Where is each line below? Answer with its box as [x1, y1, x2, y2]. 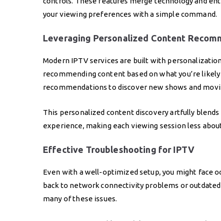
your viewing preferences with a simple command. [43, 9, 218, 18]
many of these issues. [43, 194, 117, 203]
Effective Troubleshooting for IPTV [43, 144, 195, 154]
